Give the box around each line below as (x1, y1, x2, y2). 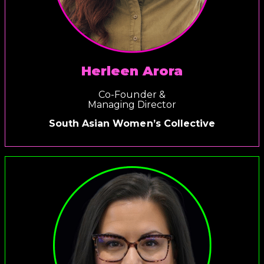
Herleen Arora (81, 63, 183, 80)
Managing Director (87, 99, 177, 111)
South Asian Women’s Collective (49, 117, 215, 129)
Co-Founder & (98, 89, 166, 101)
